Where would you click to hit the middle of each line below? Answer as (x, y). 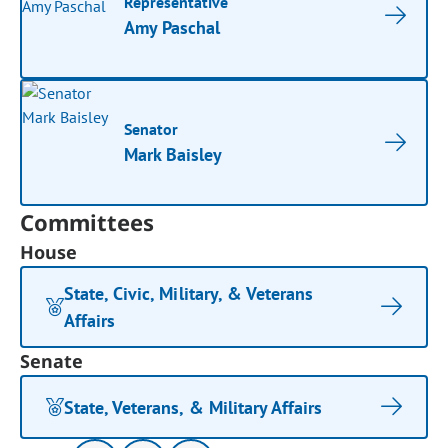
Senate (52, 361)
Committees (87, 222)
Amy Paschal (172, 27)
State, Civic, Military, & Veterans (189, 293)
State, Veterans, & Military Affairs (193, 407)
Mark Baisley (173, 154)
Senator (151, 129)
